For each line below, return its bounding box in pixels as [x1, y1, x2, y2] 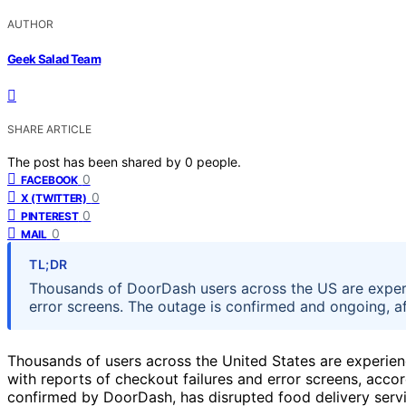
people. [197, 153, 241, 169]
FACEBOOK [21, 172, 78, 187]
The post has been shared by [7, 153, 185, 169]
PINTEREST [21, 208, 79, 223]
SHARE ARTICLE [7, 121, 92, 136]
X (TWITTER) [21, 190, 87, 205]
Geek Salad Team [7, 51, 101, 66]
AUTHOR [7, 17, 53, 32]
